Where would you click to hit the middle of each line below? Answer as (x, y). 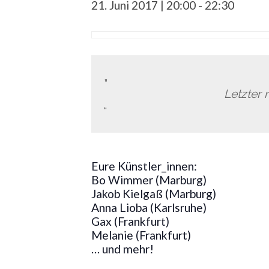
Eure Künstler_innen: (144, 166)
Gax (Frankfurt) (130, 222)
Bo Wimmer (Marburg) (149, 180)
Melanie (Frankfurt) (141, 235)
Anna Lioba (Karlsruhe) (149, 208)
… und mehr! (122, 249)
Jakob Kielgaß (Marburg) (154, 194)
